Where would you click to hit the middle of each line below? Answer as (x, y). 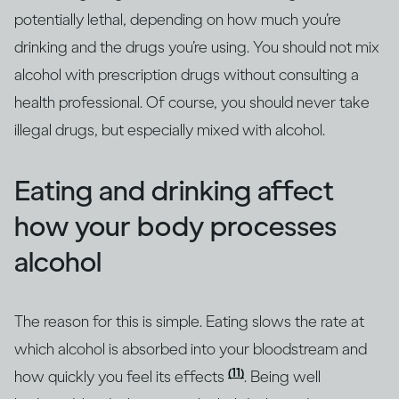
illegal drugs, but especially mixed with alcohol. (170, 130)
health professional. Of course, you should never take (192, 103)
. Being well (282, 377)
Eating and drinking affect (174, 191)
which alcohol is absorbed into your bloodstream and (191, 350)
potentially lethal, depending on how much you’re (178, 20)
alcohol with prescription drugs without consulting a (187, 75)
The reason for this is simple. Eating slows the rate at (189, 322)
